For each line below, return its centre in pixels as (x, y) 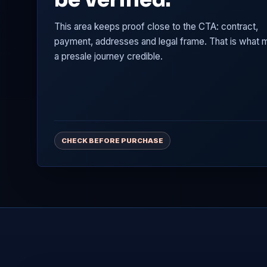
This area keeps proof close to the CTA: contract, (156, 27)
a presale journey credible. (108, 57)
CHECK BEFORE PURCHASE (112, 141)
